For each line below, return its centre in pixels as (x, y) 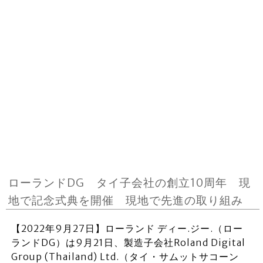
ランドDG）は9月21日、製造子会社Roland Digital (128, 242)
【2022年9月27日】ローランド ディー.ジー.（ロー (127, 228)
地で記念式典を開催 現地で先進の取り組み (126, 200)
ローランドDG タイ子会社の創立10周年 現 (130, 183)
